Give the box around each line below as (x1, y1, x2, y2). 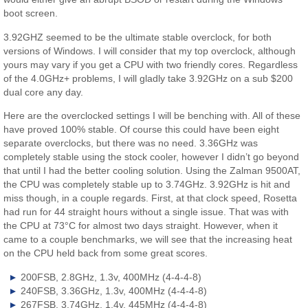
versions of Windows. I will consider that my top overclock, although (3, 45, 296, 56)
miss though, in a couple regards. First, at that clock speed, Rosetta (3, 192, 298, 204)
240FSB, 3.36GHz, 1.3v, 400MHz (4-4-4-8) (21, 285, 208, 296)
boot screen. (3, 8, 58, 19)
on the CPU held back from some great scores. (3, 247, 208, 259)
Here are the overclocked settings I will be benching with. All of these (3, 110, 301, 122)
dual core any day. (3, 86, 84, 98)
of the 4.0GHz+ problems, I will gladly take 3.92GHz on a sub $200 (3, 72, 294, 84)
